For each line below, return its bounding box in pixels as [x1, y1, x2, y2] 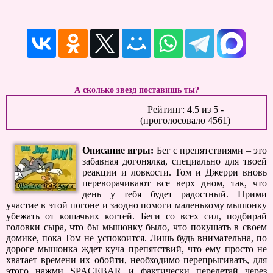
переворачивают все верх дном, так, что [82, 178, 267, 188]
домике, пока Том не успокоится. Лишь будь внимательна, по [6, 233, 267, 243]
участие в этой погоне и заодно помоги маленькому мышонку [6, 200, 267, 210]
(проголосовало [140, 115, 208, 126]
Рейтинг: [147, 104, 187, 115]
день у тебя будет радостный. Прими [82, 189, 267, 199]
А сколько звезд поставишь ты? [74, 85, 199, 94]
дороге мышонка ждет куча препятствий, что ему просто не [6, 244, 267, 254]
